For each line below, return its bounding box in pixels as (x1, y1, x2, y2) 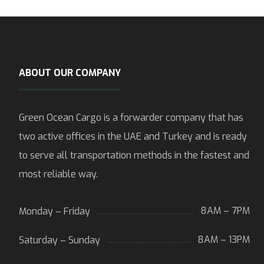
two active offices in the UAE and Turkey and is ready (19, 130, 247, 143)
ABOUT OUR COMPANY (19, 67, 121, 79)
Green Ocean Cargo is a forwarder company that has (19, 111, 243, 124)
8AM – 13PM (197, 233, 250, 246)
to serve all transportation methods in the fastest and (19, 149, 249, 161)
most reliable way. (19, 168, 98, 180)
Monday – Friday (19, 204, 90, 217)
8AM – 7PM (200, 204, 250, 217)
